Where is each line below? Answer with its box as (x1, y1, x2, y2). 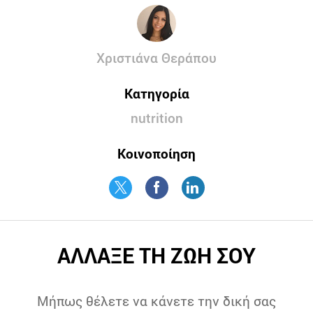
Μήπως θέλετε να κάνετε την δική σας (36, 292, 276, 310)
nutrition (130, 109, 183, 126)
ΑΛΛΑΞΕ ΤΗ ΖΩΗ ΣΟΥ (57, 242, 256, 269)
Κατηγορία (124, 85, 189, 102)
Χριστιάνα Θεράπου (96, 49, 217, 66)
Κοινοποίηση (117, 145, 196, 162)
